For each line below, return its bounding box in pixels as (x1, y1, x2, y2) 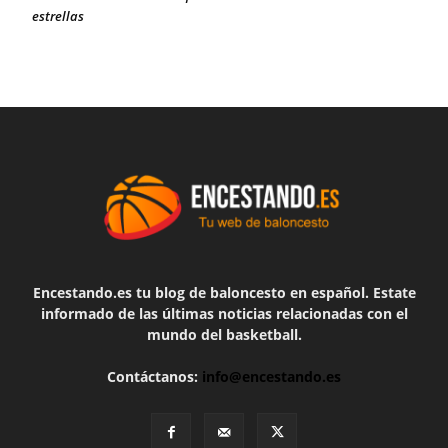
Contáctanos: (107, 367, 202, 386)
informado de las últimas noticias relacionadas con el (40, 304, 408, 323)
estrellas (32, 7, 84, 26)
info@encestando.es (202, 367, 341, 386)
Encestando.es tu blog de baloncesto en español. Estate (32, 283, 416, 302)
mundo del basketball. (146, 325, 302, 344)
